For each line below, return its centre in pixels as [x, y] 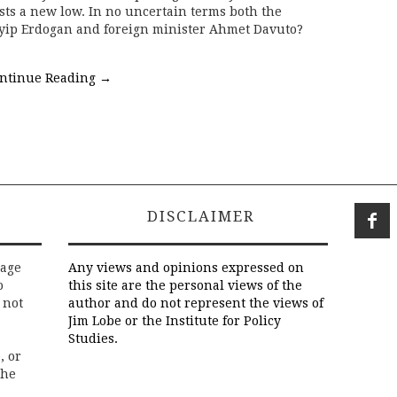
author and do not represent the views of [196, 304]
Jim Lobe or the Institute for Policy [175, 321]
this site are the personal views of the [185, 286]
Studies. [93, 339]
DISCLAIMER [198, 217]
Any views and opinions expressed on [186, 268]
